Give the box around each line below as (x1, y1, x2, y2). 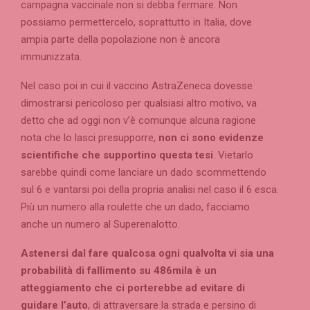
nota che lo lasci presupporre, (21, 131, 158, 145)
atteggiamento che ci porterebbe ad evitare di (21, 282, 245, 295)
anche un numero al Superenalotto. (21, 218, 180, 231)
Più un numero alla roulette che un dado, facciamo (21, 201, 250, 214)
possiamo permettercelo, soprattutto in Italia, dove (21, 16, 252, 29)
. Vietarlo (213, 149, 253, 162)
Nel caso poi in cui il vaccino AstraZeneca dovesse (21, 80, 253, 93)
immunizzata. (21, 51, 82, 64)
